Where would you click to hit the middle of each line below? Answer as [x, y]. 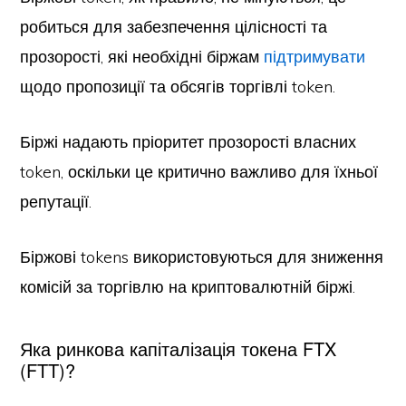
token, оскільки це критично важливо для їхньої [199, 172]
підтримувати [315, 57]
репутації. [56, 202]
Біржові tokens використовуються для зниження [202, 257]
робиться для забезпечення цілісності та [174, 27]
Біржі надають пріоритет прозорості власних [188, 142]
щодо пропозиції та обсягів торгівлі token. [178, 87]
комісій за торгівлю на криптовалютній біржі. [188, 287]
